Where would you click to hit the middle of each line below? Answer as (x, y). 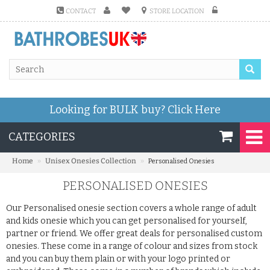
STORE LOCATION (177, 11)
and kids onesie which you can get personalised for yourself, (127, 221)
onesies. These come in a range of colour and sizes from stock (132, 246)
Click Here (194, 110)
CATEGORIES (42, 137)
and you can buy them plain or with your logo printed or (118, 259)
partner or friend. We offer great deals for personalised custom (134, 234)
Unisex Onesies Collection (91, 161)
